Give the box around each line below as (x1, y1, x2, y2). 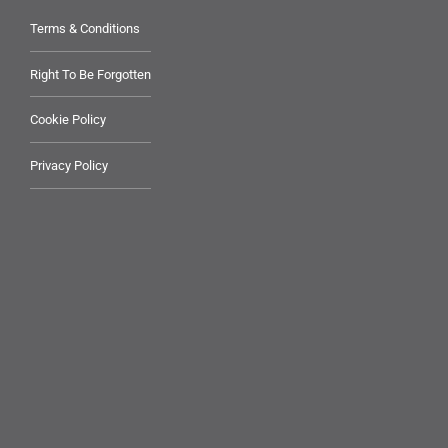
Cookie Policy (30, 112, 106, 128)
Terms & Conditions (30, 20, 140, 36)
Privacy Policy (30, 157, 108, 173)
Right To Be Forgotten (30, 66, 151, 82)
